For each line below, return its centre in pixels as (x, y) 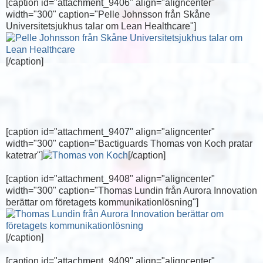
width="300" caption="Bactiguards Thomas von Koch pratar (129, 143)
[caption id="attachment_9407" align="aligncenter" (110, 131)
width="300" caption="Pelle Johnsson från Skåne (108, 14)
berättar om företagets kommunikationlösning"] (102, 202)
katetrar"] (24, 155)
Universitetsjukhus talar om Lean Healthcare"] (101, 26)
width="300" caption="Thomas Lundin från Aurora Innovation (131, 190)
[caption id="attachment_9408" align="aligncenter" (110, 178)
